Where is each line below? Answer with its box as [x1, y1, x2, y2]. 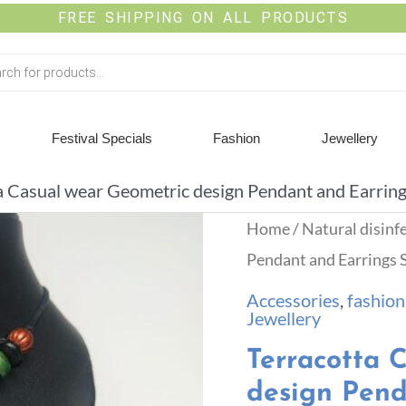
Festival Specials [52, 130, 153, 146]
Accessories [246, 289, 340, 312]
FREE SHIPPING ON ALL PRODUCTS [57, 9, 349, 26]
